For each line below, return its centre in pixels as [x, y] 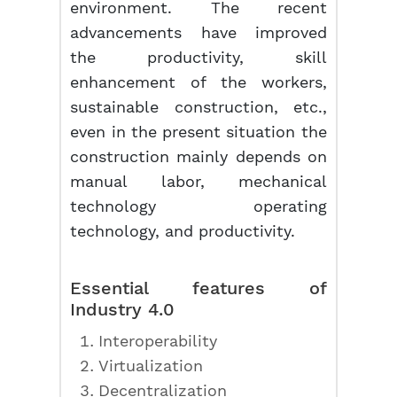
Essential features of [198, 288]
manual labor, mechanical [198, 181]
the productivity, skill [198, 57]
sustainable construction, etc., [198, 107]
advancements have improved [198, 32]
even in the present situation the [198, 132]
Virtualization [151, 366]
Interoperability [158, 341]
